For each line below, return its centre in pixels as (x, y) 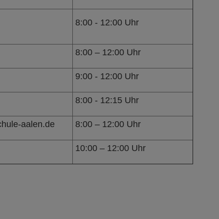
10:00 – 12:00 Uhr (110, 148)
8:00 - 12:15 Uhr (107, 100)
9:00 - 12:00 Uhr (107, 76)
